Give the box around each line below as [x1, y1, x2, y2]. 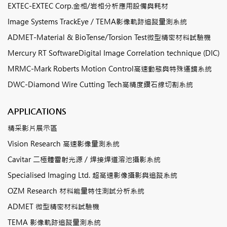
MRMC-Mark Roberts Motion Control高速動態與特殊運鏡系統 [8, 64, 212, 73]
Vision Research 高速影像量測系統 [8, 139, 120, 148]
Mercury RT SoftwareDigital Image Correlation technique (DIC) [8, 48, 219, 58]
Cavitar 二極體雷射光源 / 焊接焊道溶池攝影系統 [8, 155, 161, 164]
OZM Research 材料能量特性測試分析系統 [8, 186, 144, 196]
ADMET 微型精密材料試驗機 [8, 202, 99, 211]
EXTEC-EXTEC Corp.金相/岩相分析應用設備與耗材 [8, 1, 168, 11]
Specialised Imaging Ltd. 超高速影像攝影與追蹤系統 [8, 170, 177, 180]
